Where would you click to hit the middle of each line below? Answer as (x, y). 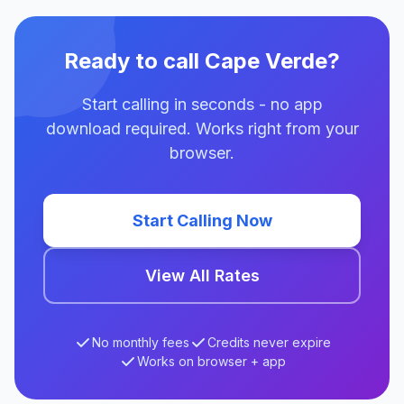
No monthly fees (140, 342)
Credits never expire (269, 342)
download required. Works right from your (202, 129)
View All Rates (202, 275)
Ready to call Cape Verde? (202, 61)
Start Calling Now (202, 220)
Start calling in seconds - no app (202, 104)
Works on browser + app (211, 361)
